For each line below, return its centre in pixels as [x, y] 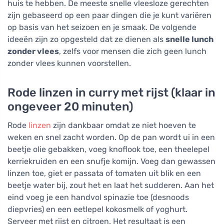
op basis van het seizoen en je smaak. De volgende [102, 27]
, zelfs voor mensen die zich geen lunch [133, 51]
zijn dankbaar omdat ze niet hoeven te [123, 125]
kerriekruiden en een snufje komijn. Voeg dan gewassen [111, 161]
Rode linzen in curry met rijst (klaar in [111, 92]
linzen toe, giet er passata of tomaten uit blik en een [104, 173]
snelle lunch [189, 39]
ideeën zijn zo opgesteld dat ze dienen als [86, 39]
